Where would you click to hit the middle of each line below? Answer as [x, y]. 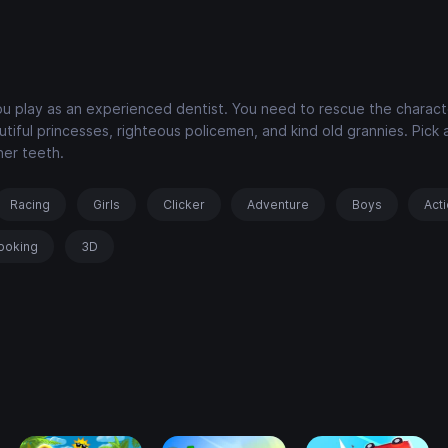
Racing [30, 205]
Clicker [183, 205]
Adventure [278, 205]
